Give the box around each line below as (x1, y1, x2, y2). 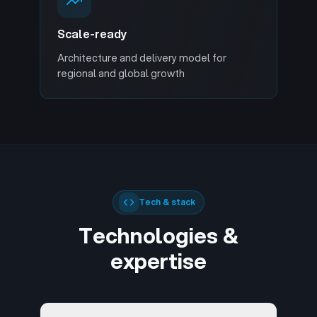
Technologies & (79, 220, 238, 250)
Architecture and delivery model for (57, 51, 226, 65)
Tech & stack (139, 196, 195, 208)
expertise (110, 246, 207, 276)
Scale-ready (57, 25, 127, 42)
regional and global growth (57, 67, 185, 81)
